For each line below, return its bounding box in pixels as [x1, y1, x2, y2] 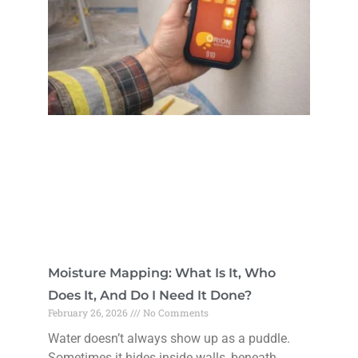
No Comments [141, 305, 209, 319]
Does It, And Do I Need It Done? [48, 287, 252, 303]
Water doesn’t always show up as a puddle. [48, 330, 290, 346]
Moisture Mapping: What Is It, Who [48, 265, 276, 280]
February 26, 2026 [48, 305, 130, 319]
